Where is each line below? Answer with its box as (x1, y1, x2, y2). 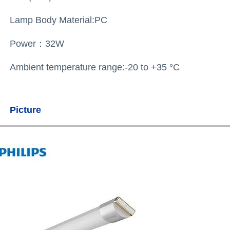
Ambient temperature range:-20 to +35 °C (10, 62, 180, 72)
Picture (10, 104, 42, 115)
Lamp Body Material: (10, 14, 95, 25)
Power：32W (10, 38, 65, 49)
